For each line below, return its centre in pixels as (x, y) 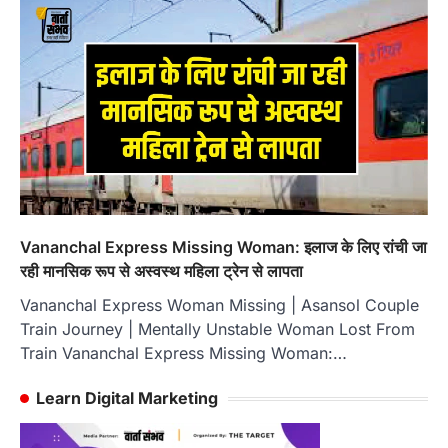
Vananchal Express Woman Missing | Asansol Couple (219, 305)
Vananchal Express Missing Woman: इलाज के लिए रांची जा (223, 247)
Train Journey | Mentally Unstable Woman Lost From (217, 329)
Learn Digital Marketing (127, 398)
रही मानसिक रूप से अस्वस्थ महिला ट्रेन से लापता (161, 271)
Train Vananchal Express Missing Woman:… (183, 353)
